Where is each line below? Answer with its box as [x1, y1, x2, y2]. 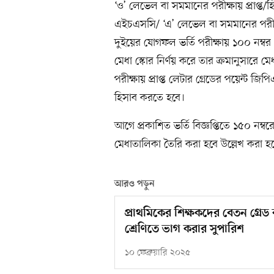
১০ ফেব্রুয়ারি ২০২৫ [125, 247, 190, 259]
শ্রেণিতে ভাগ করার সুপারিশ [125, 223, 244, 237]
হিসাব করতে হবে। [114, 91, 185, 106]
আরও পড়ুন [114, 179, 155, 190]
